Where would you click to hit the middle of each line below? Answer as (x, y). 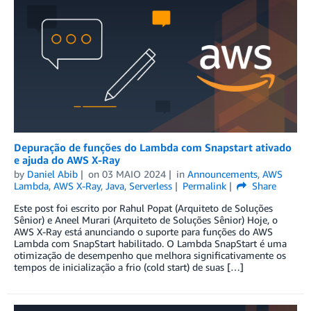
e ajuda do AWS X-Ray (67, 160)
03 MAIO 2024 (134, 174)
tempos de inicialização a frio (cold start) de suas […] (129, 267)
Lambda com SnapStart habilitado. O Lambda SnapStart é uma (150, 244)
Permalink (204, 186)
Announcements (222, 174)
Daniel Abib (52, 174)
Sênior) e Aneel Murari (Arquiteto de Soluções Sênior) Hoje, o (146, 220)
